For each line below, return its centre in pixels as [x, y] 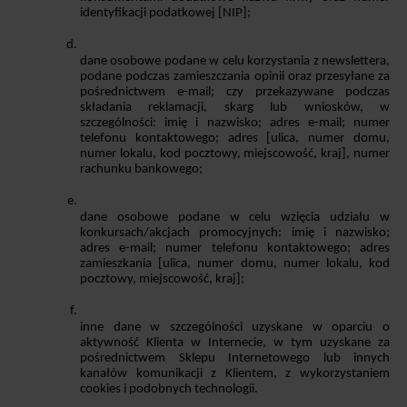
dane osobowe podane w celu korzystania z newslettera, [235, 61]
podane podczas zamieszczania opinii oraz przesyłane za [235, 76]
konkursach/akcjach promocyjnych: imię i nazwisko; [235, 233]
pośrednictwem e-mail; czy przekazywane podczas [235, 92]
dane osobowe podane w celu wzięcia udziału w [235, 217]
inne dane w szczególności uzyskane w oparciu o [235, 327]
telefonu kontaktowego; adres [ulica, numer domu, [235, 138]
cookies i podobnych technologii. [170, 389]
